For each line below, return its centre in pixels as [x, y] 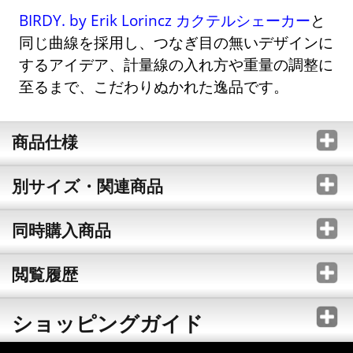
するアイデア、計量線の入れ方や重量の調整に [176, 64]
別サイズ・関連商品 [87, 186]
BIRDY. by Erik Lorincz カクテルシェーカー [165, 20]
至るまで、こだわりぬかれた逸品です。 [154, 86]
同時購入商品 [61, 230]
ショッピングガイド [107, 323]
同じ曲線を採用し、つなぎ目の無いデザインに [176, 42]
